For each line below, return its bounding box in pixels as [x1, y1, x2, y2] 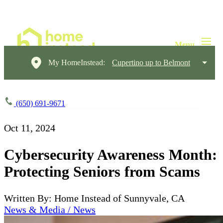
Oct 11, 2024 [4, 122, 55, 133]
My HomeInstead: [48, 58, 105, 67]
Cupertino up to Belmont [112, 58, 190, 67]
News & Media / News [4, 204, 96, 215]
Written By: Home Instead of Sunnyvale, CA [4, 192, 185, 204]
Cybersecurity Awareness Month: [4, 146, 217, 163]
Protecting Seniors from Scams [4, 163, 200, 180]
